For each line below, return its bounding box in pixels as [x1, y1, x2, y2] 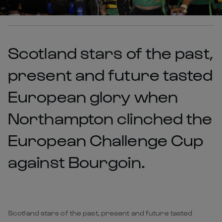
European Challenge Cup [8, 129, 204, 149]
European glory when [8, 86, 178, 106]
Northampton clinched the [8, 108, 213, 127]
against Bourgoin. [8, 151, 145, 171]
